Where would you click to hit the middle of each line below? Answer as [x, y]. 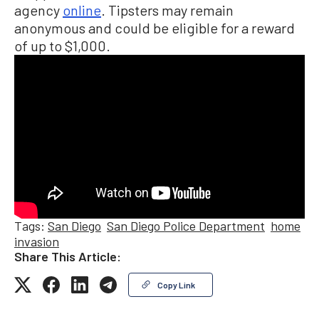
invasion [37, 242]
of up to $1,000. [62, 45]
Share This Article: [68, 257]
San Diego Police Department [186, 226]
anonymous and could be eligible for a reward [155, 27]
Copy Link [176, 285]
